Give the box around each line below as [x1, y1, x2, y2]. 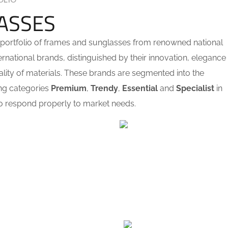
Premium [51, 83, 87, 93]
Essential [122, 83, 158, 93]
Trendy [91, 83, 118, 93]
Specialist [176, 83, 214, 93]
